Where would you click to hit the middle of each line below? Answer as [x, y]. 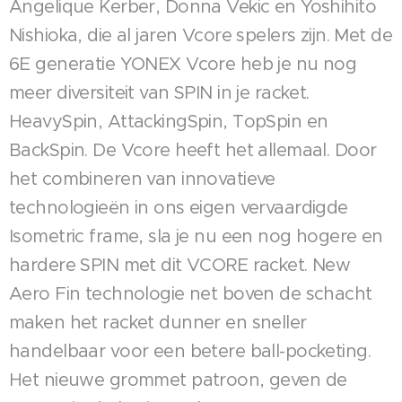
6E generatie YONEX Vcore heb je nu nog [183, 64]
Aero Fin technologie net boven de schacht [191, 294]
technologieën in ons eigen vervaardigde [179, 208]
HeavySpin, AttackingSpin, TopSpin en [169, 122]
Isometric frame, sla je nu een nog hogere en [196, 236]
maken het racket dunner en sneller [158, 323]
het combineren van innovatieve [142, 179]
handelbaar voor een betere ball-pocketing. [190, 351]
